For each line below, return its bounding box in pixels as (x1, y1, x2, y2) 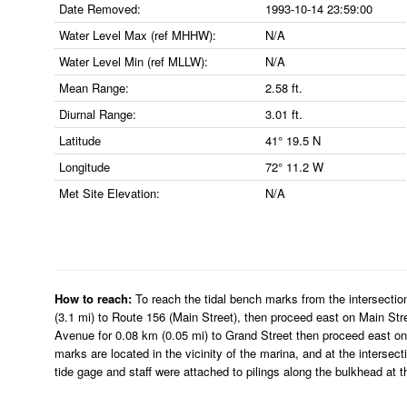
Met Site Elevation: (59, 184, 160, 202)
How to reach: (55, 290, 132, 307)
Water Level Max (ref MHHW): (59, 26, 216, 44)
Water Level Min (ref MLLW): (59, 53, 208, 70)
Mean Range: (59, 79, 129, 96)
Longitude (59, 158, 110, 175)
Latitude (59, 132, 101, 149)
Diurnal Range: (59, 105, 136, 123)
